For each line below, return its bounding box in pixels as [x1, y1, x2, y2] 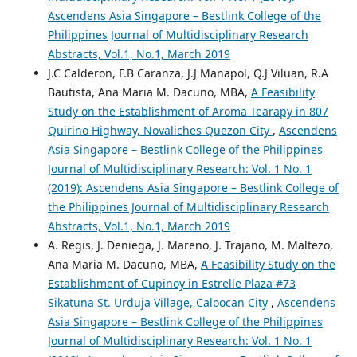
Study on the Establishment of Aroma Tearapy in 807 [47, 104, 328, 120]
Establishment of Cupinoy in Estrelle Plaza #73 [47, 276, 296, 292]
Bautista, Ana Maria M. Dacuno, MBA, [47, 84, 251, 100]
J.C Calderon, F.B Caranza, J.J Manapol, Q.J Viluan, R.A [47, 65, 328, 81]
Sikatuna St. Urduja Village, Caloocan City [47, 295, 271, 311]
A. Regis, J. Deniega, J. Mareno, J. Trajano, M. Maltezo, [47, 237, 333, 253]
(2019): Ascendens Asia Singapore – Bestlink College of [47, 180, 339, 196]
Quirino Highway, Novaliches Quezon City [47, 123, 273, 139]
